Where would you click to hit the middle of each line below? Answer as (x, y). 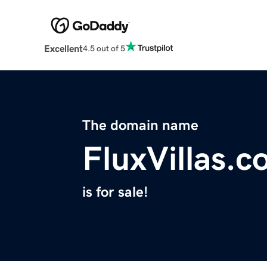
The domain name (140, 125)
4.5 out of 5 (104, 48)
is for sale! (115, 192)
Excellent (63, 49)
